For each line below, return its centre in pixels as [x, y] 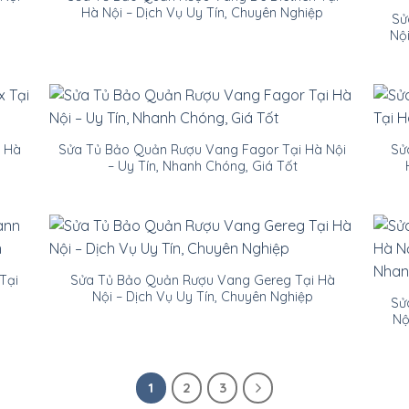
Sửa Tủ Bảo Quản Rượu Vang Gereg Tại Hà [202, 281]
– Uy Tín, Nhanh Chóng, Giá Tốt [202, 167]
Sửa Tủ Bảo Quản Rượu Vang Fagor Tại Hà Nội [202, 150]
